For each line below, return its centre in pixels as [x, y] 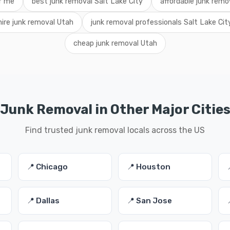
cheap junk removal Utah [115, 43]
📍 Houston [148, 167]
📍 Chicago [47, 167]
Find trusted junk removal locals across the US [115, 130]
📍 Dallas [43, 201]
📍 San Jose [149, 201]
